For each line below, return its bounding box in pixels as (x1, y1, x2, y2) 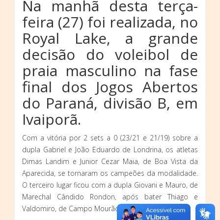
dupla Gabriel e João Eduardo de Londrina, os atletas (22, 145, 198, 155)
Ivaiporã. (22, 109, 81, 130)
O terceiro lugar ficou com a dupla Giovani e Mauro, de (22, 180, 198, 190)
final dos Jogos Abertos (22, 77, 198, 97)
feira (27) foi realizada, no (22, 12, 198, 32)
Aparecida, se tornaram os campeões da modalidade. (22, 168, 198, 178)
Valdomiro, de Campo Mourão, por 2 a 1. (22, 204, 153, 214)
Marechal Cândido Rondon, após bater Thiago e (22, 192, 198, 202)
